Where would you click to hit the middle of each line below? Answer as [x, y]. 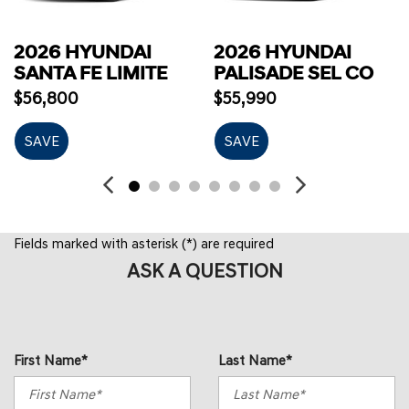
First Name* [51, 360]
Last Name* [255, 360]
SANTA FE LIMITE [90, 73]
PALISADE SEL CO [294, 73]
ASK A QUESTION [204, 270]
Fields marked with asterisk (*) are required [144, 243]
